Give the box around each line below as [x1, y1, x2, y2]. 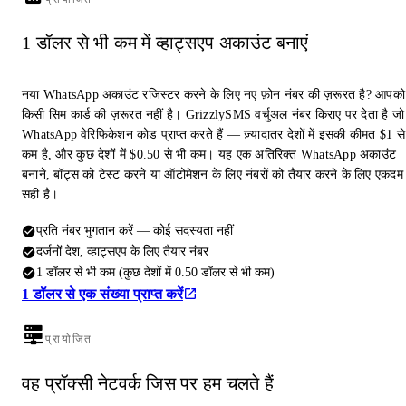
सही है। [22, 188, 59, 202]
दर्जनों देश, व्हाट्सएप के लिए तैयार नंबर [36, 244, 208, 259]
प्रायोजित [45, 333, 93, 346]
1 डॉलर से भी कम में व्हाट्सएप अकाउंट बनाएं [22, 33, 309, 53]
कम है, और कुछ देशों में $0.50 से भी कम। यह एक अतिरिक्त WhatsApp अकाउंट [22, 148, 396, 162]
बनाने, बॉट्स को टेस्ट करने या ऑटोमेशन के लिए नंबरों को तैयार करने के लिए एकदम [22, 168, 403, 182]
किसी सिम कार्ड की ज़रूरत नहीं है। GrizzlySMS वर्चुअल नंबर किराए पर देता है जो [22, 108, 404, 122]
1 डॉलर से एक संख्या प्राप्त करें [22, 286, 183, 303]
